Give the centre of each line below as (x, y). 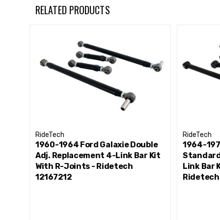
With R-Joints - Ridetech (84, 166)
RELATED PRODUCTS (73, 10)
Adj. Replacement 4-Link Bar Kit (98, 155)
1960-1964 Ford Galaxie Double (97, 145)
